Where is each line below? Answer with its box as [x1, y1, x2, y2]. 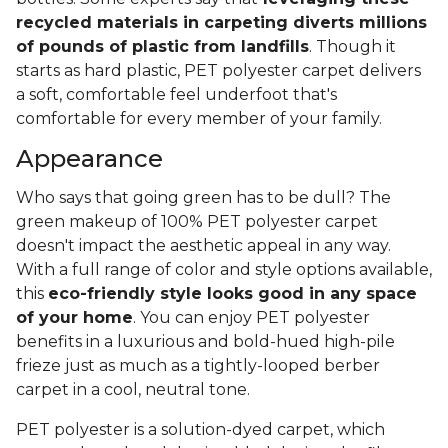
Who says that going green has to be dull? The [16, 188, 391, 208]
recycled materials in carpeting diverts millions [16, 13, 427, 33]
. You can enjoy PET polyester [133, 308, 370, 328]
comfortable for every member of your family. [16, 109, 382, 129]
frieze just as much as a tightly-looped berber [16, 356, 380, 376]
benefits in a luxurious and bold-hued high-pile [16, 332, 395, 352]
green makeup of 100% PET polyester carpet [16, 212, 378, 232]
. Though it [309, 37, 396, 57]
